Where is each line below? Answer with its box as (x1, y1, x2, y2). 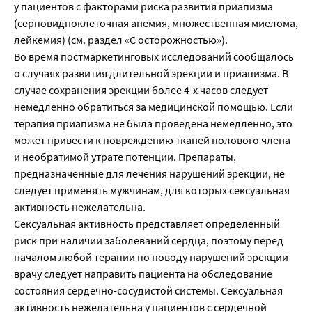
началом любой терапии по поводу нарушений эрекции (14, 250, 288, 265)
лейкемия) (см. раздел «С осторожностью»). (14, 33, 228, 47)
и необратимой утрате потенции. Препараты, (14, 150, 236, 164)
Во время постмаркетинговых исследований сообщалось (14, 49, 294, 64)
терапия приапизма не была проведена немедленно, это (14, 116, 292, 131)
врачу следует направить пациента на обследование (14, 267, 272, 281)
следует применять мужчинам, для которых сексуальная (14, 183, 290, 198)
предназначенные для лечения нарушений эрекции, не (14, 166, 285, 181)
